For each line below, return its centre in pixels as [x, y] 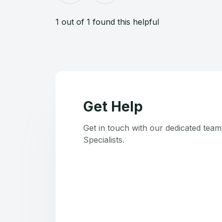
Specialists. [104, 140]
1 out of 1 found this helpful [107, 22]
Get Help [113, 107]
